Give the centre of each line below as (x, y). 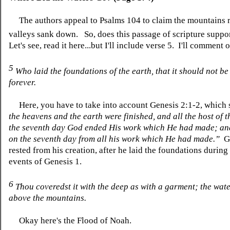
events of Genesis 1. (45, 161)
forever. (22, 82)
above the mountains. (47, 198)
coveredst (53, 186)
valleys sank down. (44, 34)
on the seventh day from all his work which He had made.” (114, 139)
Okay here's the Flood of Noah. (70, 220)
